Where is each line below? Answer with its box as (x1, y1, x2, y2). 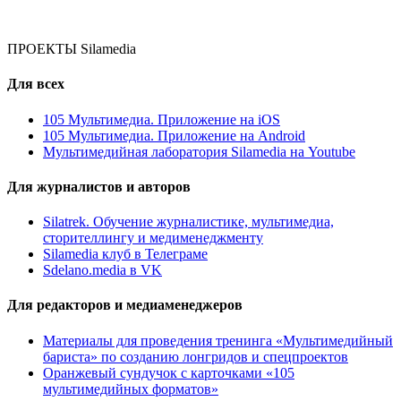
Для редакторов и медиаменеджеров (7, 297, 243, 313)
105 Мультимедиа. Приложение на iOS (43, 111, 280, 127)
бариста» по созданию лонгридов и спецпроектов (43, 348, 348, 364)
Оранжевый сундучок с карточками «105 (43, 364, 294, 380)
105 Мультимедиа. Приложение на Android (43, 127, 305, 143)
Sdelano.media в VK (43, 262, 162, 278)
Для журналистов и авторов (7, 178, 191, 194)
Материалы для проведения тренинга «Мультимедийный (43, 332, 393, 348)
